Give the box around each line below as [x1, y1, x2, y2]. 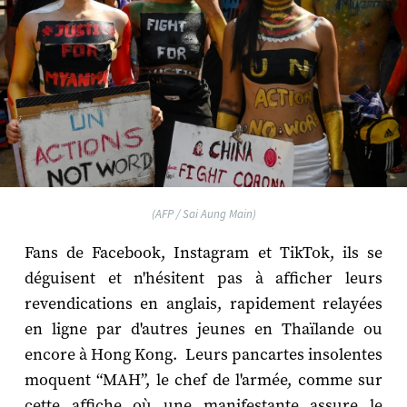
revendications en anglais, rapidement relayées [24, 293, 383, 314]
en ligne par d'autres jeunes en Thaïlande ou [24, 318, 383, 340]
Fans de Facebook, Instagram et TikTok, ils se [24, 242, 383, 263]
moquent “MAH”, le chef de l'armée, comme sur [24, 369, 383, 391]
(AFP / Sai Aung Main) [151, 206, 256, 221]
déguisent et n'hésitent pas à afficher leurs [24, 267, 383, 289]
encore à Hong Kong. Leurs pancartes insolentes [24, 343, 383, 365]
